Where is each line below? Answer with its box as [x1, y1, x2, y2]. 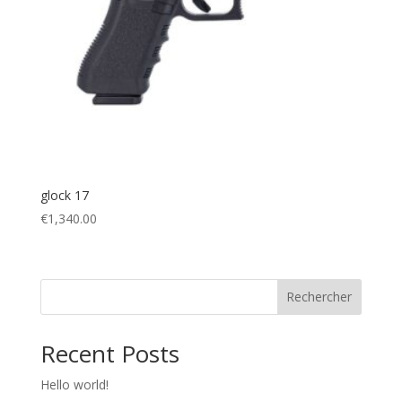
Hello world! [39, 375, 109, 393]
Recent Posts [39, 336, 179, 370]
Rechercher [286, 288, 353, 306]
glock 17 [39, 187, 89, 205]
